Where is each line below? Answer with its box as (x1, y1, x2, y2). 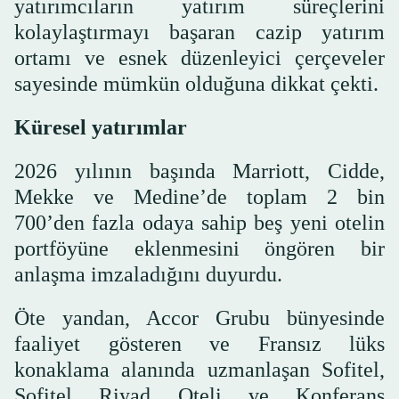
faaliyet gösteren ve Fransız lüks (14, 331, 385, 355)
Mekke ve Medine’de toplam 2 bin (14, 184, 385, 208)
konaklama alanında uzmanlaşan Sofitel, (14, 357, 385, 381)
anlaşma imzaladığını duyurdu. (14, 262, 282, 286)
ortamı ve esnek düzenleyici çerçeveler (14, 45, 385, 69)
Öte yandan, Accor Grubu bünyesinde (14, 305, 385, 330)
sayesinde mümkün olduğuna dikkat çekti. (14, 71, 379, 95)
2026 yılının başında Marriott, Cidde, (14, 159, 385, 183)
